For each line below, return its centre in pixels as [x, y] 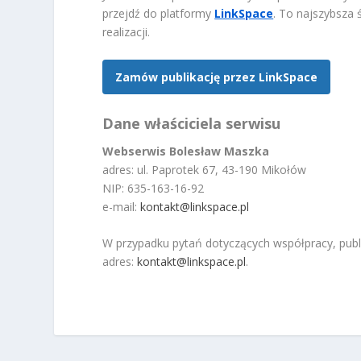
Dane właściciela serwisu [192, 123]
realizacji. [127, 32]
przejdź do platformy [159, 14]
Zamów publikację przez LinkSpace [217, 77]
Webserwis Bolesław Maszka [186, 151]
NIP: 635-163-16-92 [154, 188]
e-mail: [122, 206]
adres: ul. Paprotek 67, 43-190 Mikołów [205, 169]
